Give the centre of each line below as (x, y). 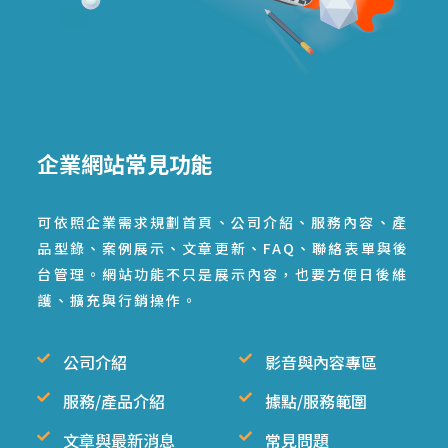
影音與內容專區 (321, 361)
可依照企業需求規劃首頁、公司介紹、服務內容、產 (222, 221)
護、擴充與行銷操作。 (118, 299)
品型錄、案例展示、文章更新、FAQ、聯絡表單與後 (223, 247)
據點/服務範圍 (316, 400)
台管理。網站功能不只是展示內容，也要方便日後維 (222, 273)
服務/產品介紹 (114, 400)
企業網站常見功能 (125, 162)
